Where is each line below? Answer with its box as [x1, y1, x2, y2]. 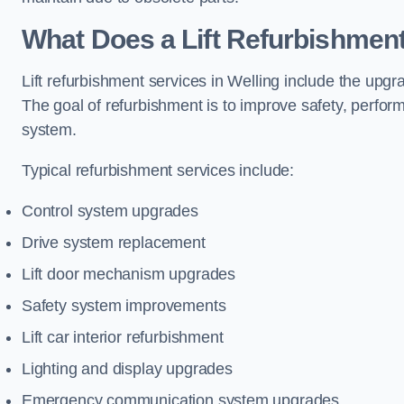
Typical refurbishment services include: [22, 161, 294, 179]
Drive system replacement [22, 234, 206, 252]
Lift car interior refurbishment [22, 328, 224, 346]
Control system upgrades [22, 202, 198, 220]
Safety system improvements [22, 297, 226, 315]
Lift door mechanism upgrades [22, 265, 235, 283]
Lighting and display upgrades [22, 360, 233, 378]
